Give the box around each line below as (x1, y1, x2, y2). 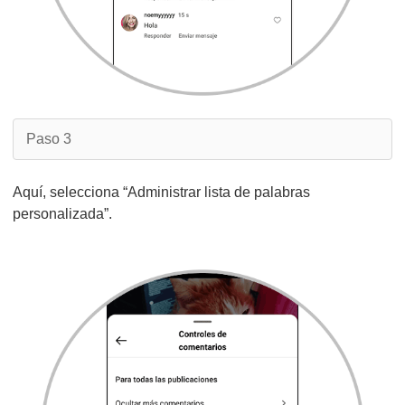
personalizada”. (13, 206, 112, 221)
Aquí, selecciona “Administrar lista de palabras (13, 184, 310, 200)
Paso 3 (26, 131, 71, 146)
